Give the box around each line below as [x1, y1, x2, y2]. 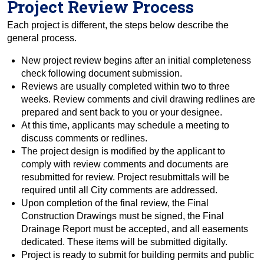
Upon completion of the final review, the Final [21, 198, 209, 208]
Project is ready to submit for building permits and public [21, 250, 254, 260]
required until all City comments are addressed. [21, 185, 217, 195]
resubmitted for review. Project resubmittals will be [21, 172, 229, 182]
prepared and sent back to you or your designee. [21, 107, 222, 117]
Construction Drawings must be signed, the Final [21, 211, 224, 221]
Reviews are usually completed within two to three [21, 81, 230, 91]
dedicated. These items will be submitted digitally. [21, 237, 227, 247]
